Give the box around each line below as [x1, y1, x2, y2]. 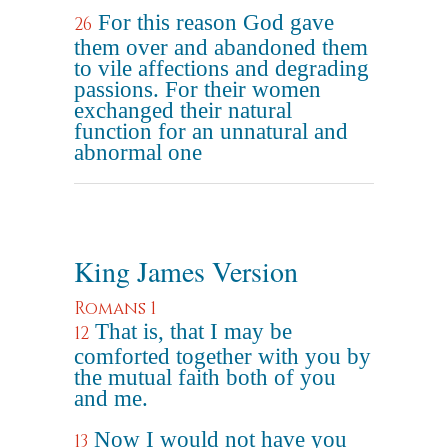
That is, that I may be [95, 319, 292, 344]
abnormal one [74, 140, 202, 165]
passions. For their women [74, 77, 321, 102]
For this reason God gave [98, 10, 334, 35]
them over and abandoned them [74, 35, 368, 60]
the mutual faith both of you [74, 365, 336, 390]
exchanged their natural [74, 98, 292, 123]
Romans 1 [74, 297, 156, 320]
